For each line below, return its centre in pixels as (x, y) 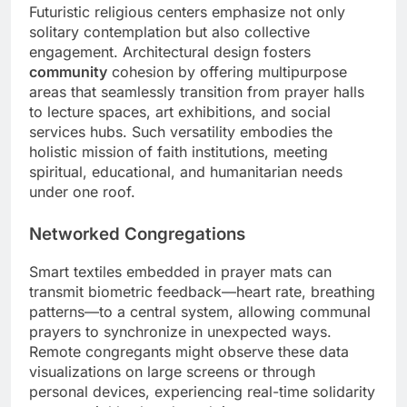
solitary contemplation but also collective (169, 32)
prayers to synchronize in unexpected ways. (180, 332)
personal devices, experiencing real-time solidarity (202, 392)
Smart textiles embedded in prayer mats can (180, 272)
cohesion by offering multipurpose (227, 72)
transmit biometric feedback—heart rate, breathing (202, 292)
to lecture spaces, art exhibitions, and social (180, 112)
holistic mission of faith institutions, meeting (179, 152)
